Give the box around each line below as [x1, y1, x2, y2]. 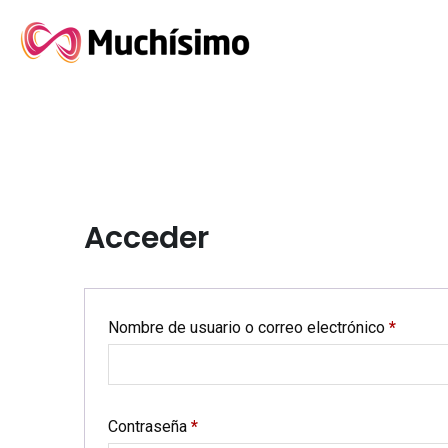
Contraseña [108, 417, 191, 436]
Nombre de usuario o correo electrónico [108, 318, 389, 337]
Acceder [84, 217, 209, 259]
